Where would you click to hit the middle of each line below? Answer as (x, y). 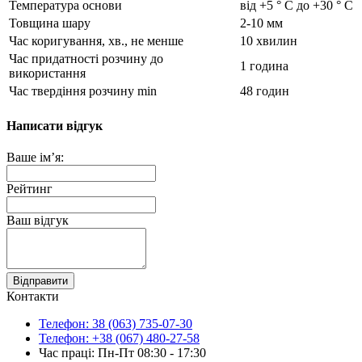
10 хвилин (269, 41)
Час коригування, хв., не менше (96, 41)
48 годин (265, 91)
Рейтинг (29, 188)
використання (47, 74)
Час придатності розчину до (86, 59)
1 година (264, 66)
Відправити (40, 280)
